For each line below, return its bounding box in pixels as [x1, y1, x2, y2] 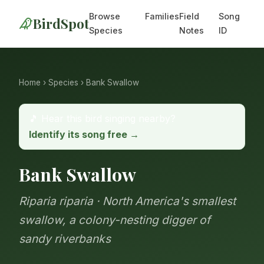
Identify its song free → [29, 128, 139, 141]
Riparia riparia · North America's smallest [19, 194, 236, 209]
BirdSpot [33, 15, 89, 32]
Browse [89, 11, 120, 21]
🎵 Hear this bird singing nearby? [29, 113, 176, 125]
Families [145, 11, 180, 21]
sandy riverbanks [19, 232, 111, 246]
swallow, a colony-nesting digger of [19, 213, 210, 227]
